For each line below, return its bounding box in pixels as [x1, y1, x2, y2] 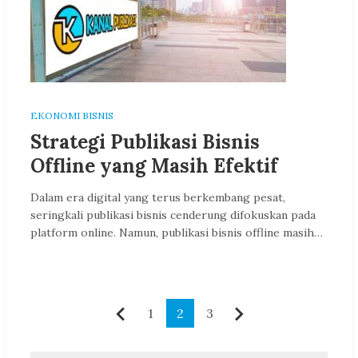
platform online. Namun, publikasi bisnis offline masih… [30, 225, 323, 240]
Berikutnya [253, 307, 319, 323]
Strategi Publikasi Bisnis [30, 129, 260, 154]
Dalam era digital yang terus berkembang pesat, [30, 190, 285, 205]
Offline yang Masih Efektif [30, 153, 278, 178]
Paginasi [30, 297, 109, 322]
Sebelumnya [134, 307, 208, 323]
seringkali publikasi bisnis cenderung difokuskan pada [30, 208, 316, 222]
